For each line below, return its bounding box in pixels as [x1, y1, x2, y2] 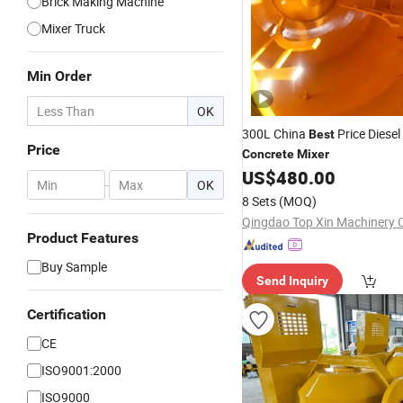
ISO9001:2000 [41, 362, 121, 379]
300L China [242, 125, 309, 142]
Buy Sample [41, 258, 107, 275]
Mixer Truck [41, 20, 105, 37]
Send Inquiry [256, 273, 328, 288]
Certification [27, 306, 106, 323]
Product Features [27, 229, 139, 246]
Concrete [242, 147, 294, 161]
